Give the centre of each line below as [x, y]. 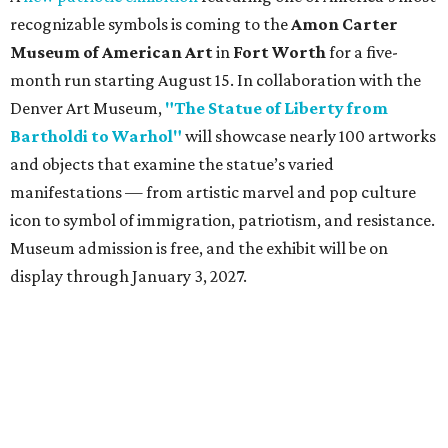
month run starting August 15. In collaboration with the [215, 79]
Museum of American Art [113, 51]
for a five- [362, 51]
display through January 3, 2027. [128, 275]
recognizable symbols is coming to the [150, 23]
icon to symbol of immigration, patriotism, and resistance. [222, 219]
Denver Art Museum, [87, 107]
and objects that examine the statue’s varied [172, 163]
